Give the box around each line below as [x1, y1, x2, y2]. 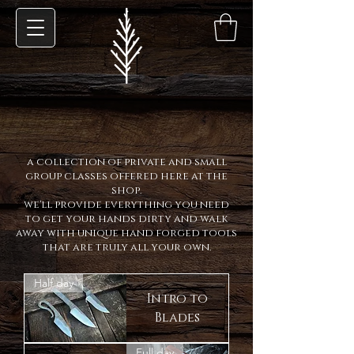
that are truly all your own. [42, 240, 211, 254]
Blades [155, 309, 200, 326]
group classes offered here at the [25, 169, 228, 183]
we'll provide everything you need [24, 198, 229, 212]
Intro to [147, 290, 208, 307]
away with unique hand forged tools [16, 226, 237, 240]
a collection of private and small [26, 155, 227, 169]
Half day [34, 276, 73, 290]
